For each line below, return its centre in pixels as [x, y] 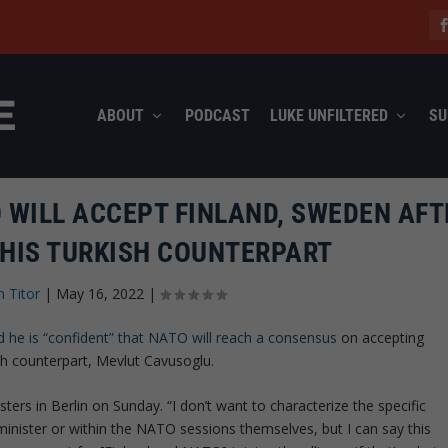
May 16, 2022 [100, 293]
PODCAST [217, 115]
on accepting [383, 337]
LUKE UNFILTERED [328, 115]
